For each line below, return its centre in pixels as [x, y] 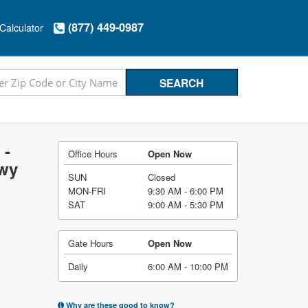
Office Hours [92, 154]
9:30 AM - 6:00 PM [185, 191]
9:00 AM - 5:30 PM [185, 205]
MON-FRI [87, 191]
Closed [161, 177]
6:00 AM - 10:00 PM [188, 266]
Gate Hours [90, 243]
